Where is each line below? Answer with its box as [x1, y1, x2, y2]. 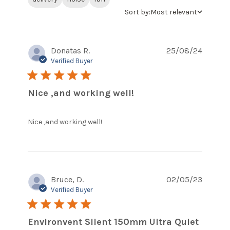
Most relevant [150, 7, 197, 16]
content [102, 126, 130, 136]
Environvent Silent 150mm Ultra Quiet [28, 216, 199, 227]
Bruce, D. [51, 174, 84, 184]
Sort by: [125, 7, 150, 16]
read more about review [102, 116, 190, 126]
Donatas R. [51, 45, 90, 55]
